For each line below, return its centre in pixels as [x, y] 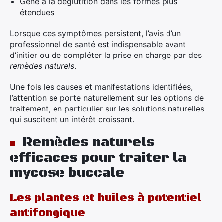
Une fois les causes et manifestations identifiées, [101, 87]
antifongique [48, 213]
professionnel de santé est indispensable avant [98, 44]
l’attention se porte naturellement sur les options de [107, 98]
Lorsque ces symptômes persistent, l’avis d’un [95, 33]
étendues [37, 12]
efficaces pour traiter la [98, 158]
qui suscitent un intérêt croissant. [72, 119]
